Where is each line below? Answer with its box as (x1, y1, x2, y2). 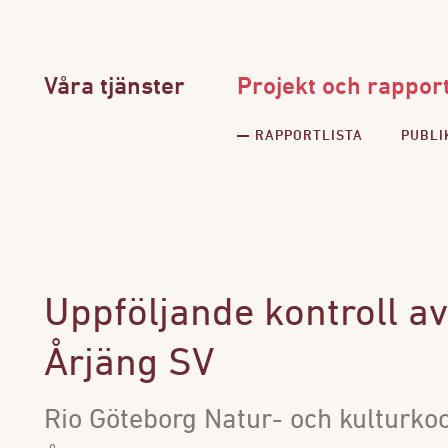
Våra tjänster (44, 75, 185, 100)
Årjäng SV (44, 345, 214, 385)
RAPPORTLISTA (255, 129, 363, 144)
